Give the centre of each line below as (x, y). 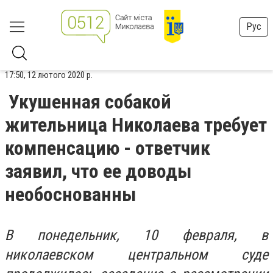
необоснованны (71, 194)
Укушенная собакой (90, 102)
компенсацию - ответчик (108, 148)
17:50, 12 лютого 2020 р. (49, 75)
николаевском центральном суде (136, 255)
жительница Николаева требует (136, 125)
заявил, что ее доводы (98, 171)
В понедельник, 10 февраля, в (136, 235)
